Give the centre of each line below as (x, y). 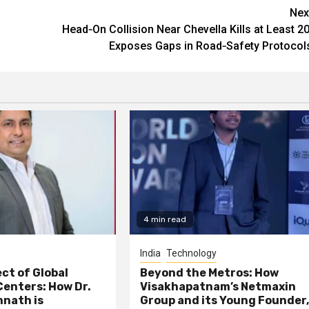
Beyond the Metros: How (210, 272)
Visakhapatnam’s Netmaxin (218, 286)
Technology (192, 253)
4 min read (165, 219)
